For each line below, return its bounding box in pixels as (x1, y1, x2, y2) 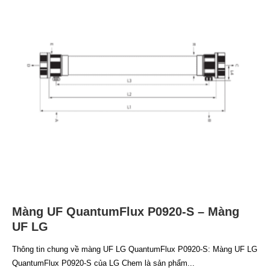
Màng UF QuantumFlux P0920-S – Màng (12, 204, 239, 218)
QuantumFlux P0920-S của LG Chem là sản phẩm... (12, 258, 195, 268)
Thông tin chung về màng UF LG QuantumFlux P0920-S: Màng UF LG (12, 244, 257, 254)
